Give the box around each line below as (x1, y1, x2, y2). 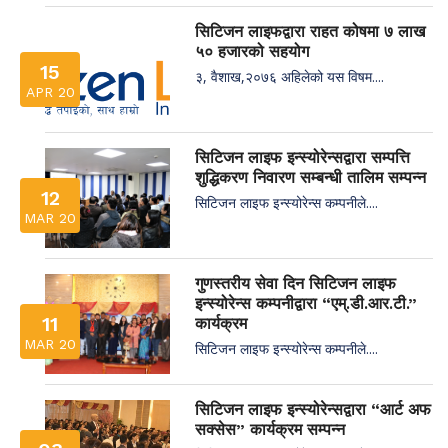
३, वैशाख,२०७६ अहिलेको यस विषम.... (195, 66, 384, 86)
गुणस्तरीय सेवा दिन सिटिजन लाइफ (195, 273, 396, 293)
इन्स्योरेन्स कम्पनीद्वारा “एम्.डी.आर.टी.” (195, 293, 417, 313)
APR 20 (25, 83, 75, 100)
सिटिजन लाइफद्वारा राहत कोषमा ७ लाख (195, 21, 425, 41)
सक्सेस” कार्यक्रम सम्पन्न (195, 419, 345, 439)
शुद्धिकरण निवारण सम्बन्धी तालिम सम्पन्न (195, 167, 426, 187)
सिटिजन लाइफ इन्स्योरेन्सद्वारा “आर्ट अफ (195, 399, 431, 419)
